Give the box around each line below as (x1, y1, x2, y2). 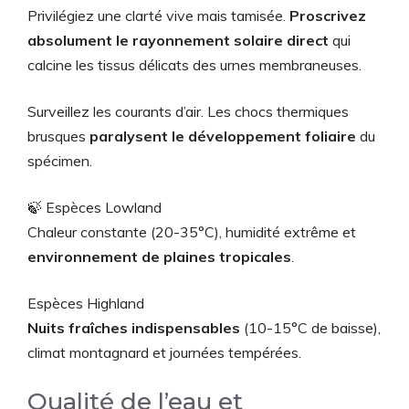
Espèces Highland (27, 294, 144, 312)
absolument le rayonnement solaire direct (27, 31, 329, 49)
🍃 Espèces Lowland (27, 198, 162, 216)
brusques (27, 127, 89, 145)
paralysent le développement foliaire (89, 127, 356, 145)
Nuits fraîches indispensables (27, 319, 240, 337)
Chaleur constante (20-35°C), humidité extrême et (27, 223, 356, 241)
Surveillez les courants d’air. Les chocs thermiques (27, 102, 349, 121)
